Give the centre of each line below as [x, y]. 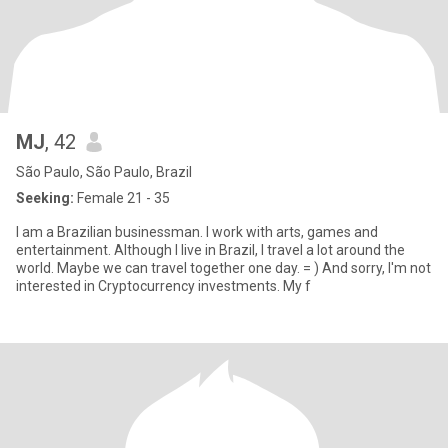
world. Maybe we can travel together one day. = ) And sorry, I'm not [36, 268]
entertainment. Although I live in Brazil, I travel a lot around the [65, 250]
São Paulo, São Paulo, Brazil [104, 172]
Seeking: [45, 198]
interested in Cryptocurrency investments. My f [297, 286]
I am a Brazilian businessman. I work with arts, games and [111, 232]
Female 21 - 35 [122, 198]
